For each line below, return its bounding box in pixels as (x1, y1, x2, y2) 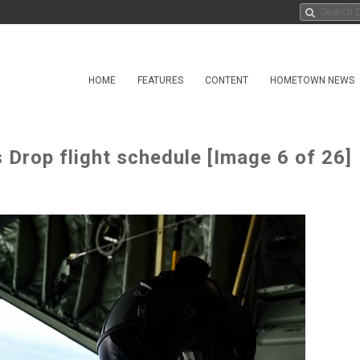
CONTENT (205, 75, 248, 86)
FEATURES (137, 75, 183, 86)
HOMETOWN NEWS (270, 75, 354, 86)
